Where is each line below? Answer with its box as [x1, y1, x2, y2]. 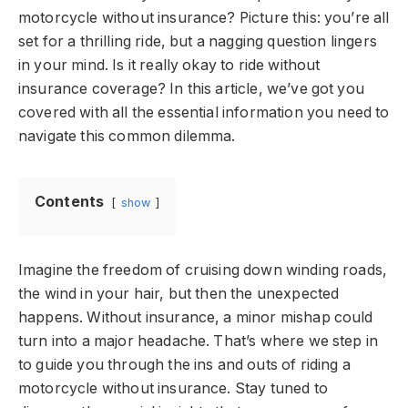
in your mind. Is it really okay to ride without [18, 56, 321, 74]
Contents [35, 193, 105, 210]
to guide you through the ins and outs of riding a [18, 355, 351, 373]
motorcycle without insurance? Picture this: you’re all [18, 9, 390, 26]
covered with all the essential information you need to [18, 104, 390, 121]
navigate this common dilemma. [18, 127, 236, 145]
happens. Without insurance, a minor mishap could [18, 308, 373, 326]
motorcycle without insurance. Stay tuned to [18, 379, 328, 397]
